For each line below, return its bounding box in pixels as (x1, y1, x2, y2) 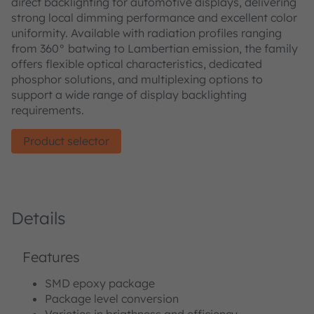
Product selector (23, 133, 109, 148)
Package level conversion (45, 291, 179, 306)
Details (11, 207, 66, 228)
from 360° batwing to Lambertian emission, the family (11, 41, 298, 55)
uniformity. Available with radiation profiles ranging (11, 25, 282, 40)
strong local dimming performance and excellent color (11, 10, 297, 25)
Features (22, 247, 80, 266)
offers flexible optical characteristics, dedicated (11, 56, 262, 71)
